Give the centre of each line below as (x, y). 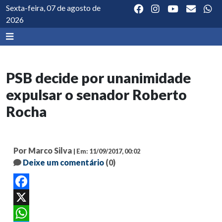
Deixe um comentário (63, 162)
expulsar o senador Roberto (96, 95)
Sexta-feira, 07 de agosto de (53, 8)
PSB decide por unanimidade (98, 78)
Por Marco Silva (43, 150)
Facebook (27, 197)
